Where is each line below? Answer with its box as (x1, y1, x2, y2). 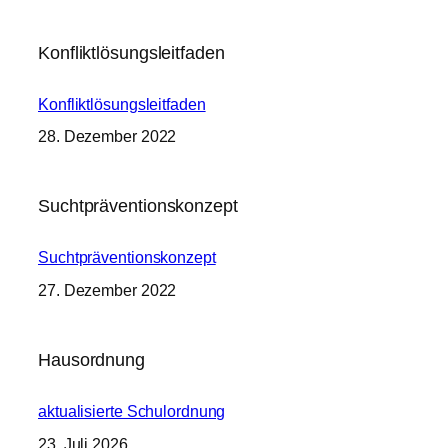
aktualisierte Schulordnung (38, 402, 226, 421)
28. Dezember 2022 (38, 128, 177, 145)
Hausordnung (38, 349, 145, 371)
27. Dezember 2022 (38, 281, 177, 299)
